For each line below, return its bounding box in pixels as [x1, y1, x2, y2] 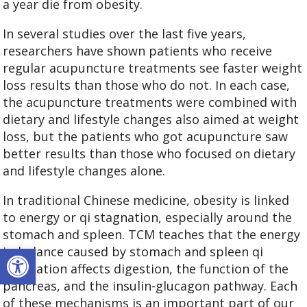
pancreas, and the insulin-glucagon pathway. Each [3, 278, 298, 295]
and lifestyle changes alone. [3, 162, 166, 180]
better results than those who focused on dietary [3, 145, 296, 162]
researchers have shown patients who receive [3, 42, 273, 60]
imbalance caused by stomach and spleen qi [3, 243, 264, 260]
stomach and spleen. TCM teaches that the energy [3, 226, 301, 243]
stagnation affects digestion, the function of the [3, 260, 289, 278]
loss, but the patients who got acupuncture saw [3, 128, 288, 145]
